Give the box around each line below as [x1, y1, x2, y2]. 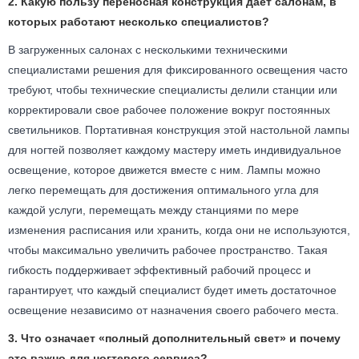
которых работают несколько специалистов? [8, 14, 269, 28]
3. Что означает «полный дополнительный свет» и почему [8, 331, 341, 345]
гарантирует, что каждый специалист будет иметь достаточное [8, 283, 337, 296]
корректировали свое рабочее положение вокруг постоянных [8, 103, 330, 116]
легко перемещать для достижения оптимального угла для [8, 183, 319, 196]
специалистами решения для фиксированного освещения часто [8, 63, 348, 76]
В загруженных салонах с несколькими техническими [8, 42, 288, 56]
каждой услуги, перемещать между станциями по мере [8, 203, 299, 216]
